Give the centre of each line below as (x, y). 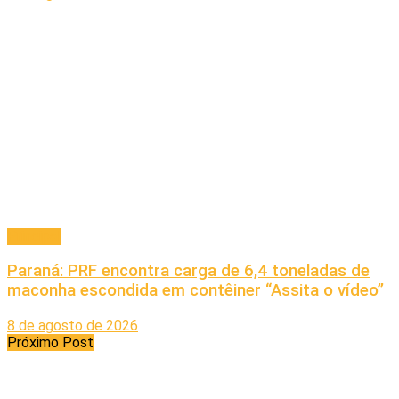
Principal (34, 236)
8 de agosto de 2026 (73, 325)
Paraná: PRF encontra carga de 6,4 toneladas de (188, 271)
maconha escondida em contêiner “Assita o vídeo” (195, 291)
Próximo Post (50, 342)
